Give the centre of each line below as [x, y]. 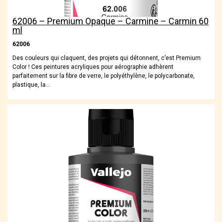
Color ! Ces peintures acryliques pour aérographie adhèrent [93, 67]
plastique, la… [31, 85]
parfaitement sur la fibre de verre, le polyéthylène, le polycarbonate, [104, 76]
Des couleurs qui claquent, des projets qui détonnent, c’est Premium [107, 58]
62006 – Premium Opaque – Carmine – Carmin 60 [111, 21]
